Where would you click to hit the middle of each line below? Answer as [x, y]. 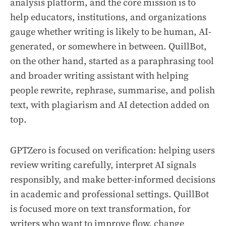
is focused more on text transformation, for [100, 209]
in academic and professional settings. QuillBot [109, 194]
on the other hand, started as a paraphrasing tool [112, 61]
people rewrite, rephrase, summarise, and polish [112, 90]
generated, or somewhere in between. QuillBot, [108, 46]
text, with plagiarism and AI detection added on [110, 105]
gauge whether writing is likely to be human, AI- [111, 32]
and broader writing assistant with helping [99, 76]
